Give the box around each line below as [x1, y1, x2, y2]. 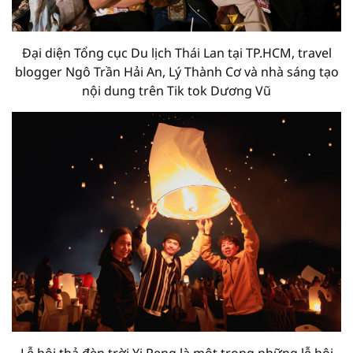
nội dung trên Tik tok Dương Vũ [82, 81, 271, 99]
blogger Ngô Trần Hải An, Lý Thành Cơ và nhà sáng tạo [14, 62, 339, 80]
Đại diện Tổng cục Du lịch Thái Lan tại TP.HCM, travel [21, 43, 332, 61]
